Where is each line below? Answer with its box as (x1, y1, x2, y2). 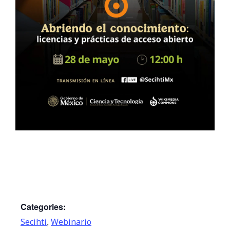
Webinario (51, 216, 91, 227)
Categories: (21, 201, 66, 213)
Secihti (21, 216, 47, 227)
